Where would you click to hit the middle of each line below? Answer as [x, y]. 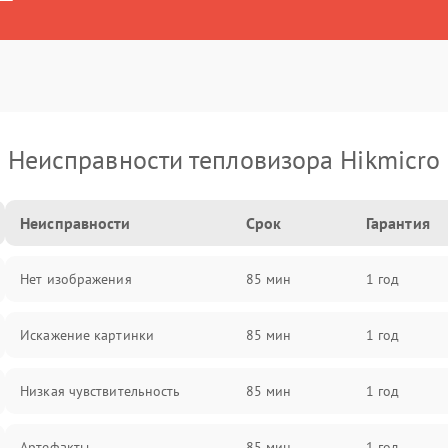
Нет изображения [76, 279]
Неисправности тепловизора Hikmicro [224, 159]
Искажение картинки [87, 335]
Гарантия [397, 223]
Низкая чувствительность [100, 391]
